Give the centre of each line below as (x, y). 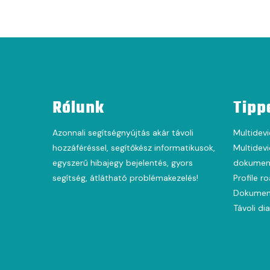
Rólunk (78, 108)
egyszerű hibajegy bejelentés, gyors (123, 162)
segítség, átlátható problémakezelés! (125, 177)
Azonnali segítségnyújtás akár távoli (123, 132)
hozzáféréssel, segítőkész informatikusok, (134, 147)
